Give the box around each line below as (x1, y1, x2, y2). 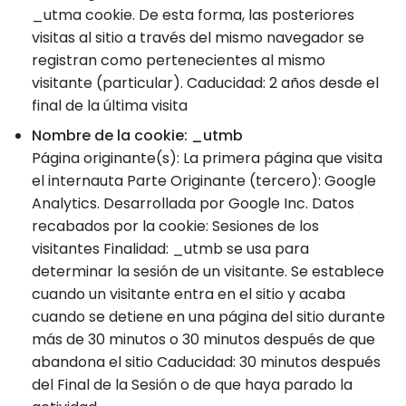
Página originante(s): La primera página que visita (32, 148, 382, 169)
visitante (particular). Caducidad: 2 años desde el (32, 72, 379, 93)
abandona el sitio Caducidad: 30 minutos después (32, 352, 381, 372)
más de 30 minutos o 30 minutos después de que (32, 329, 375, 350)
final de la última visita (32, 95, 188, 116)
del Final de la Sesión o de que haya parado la (32, 374, 353, 395)
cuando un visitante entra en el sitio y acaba (32, 284, 345, 304)
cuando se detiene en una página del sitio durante (32, 306, 385, 327)
